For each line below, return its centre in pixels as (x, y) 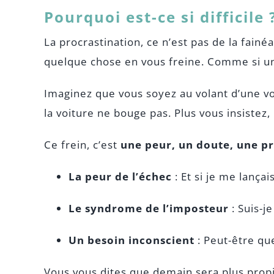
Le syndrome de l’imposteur (148, 208)
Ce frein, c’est (82, 145)
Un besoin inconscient (131, 240)
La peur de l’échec (120, 176)
